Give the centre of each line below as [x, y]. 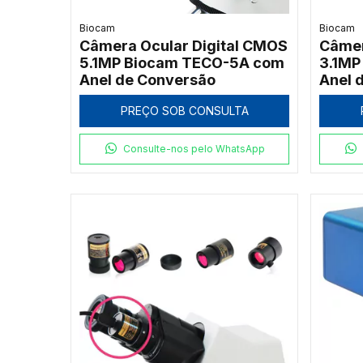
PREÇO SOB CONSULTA [184, 110]
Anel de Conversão [147, 79]
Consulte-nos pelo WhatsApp [194, 148]
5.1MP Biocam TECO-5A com [182, 62]
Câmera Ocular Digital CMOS [184, 45]
